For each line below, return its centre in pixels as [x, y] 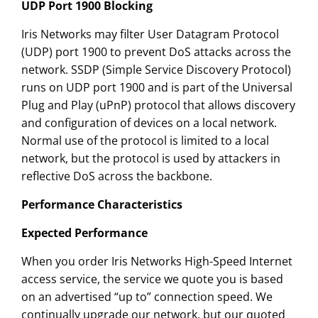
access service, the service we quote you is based [152, 279]
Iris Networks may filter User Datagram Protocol [150, 34]
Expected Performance [84, 233]
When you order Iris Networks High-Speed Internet [157, 262]
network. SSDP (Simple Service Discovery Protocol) [156, 70]
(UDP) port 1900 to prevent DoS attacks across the [156, 52]
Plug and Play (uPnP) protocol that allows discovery [158, 105]
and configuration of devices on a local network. [149, 123]
